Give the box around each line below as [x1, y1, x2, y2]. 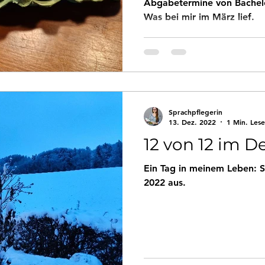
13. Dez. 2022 [169, 117, 216, 127]
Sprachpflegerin [169, 106, 222, 117]
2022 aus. [144, 177, 186, 188]
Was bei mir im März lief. [144, 11, 254, 22]
